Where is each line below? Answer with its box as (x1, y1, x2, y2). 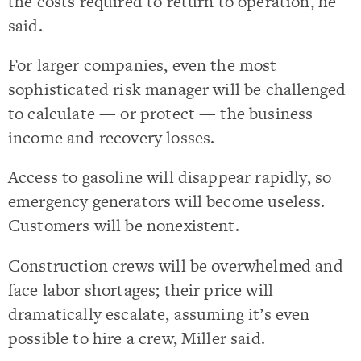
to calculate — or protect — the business (8, 102, 313, 125)
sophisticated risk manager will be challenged (8, 77, 346, 101)
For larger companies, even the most (8, 53, 277, 77)
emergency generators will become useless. (8, 189, 326, 214)
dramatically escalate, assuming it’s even (8, 301, 310, 326)
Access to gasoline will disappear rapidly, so (8, 165, 332, 189)
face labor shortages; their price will (8, 277, 274, 301)
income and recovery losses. (8, 126, 215, 149)
